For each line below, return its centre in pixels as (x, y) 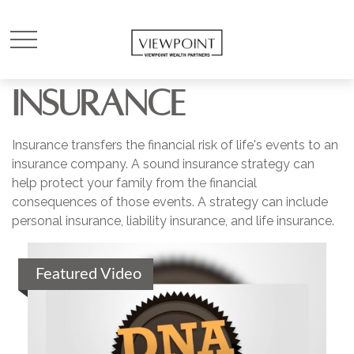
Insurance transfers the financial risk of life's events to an (175, 145)
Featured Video (88, 274)
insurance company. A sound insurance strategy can (163, 164)
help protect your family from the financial (134, 183)
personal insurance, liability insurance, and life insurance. (173, 221)
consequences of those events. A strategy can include (170, 202)
